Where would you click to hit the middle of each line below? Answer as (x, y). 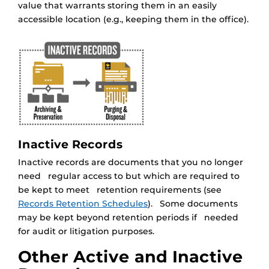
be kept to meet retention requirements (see (120, 190)
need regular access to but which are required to (129, 176)
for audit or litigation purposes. (86, 231)
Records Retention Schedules (83, 204)
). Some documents (193, 204)
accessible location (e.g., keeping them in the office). (133, 20)
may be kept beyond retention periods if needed (128, 218)
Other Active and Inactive (131, 257)
